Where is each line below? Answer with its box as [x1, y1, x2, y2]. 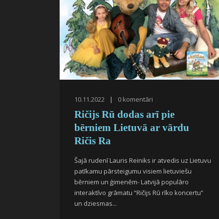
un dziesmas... [74, 199, 117, 208]
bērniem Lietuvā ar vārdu [74, 122, 189, 133]
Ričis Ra [74, 135, 111, 147]
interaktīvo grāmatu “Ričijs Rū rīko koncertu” [74, 188, 203, 197]
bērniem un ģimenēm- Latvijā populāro [74, 177, 189, 186]
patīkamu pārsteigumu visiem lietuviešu [74, 167, 192, 175]
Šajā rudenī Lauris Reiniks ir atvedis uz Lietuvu [74, 156, 211, 165]
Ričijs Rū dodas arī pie [74, 109, 175, 120]
